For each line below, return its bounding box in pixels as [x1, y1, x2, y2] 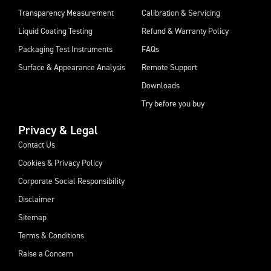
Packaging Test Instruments [18, 44, 113, 55]
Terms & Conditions [18, 230, 84, 241]
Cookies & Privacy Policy [18, 157, 102, 169]
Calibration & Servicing [142, 7, 220, 19]
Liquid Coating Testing [18, 25, 93, 37]
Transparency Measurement [18, 7, 114, 19]
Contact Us [18, 139, 55, 151]
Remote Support [142, 62, 197, 73]
